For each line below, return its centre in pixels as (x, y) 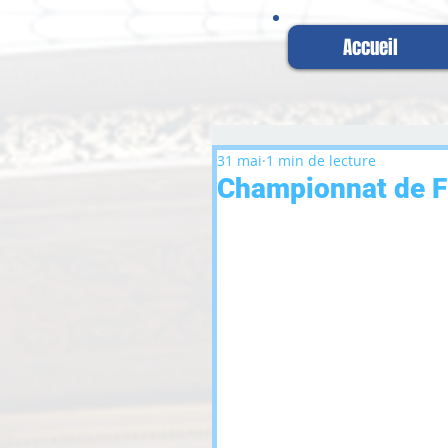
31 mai (239, 160)
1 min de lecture (321, 160)
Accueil (370, 47)
